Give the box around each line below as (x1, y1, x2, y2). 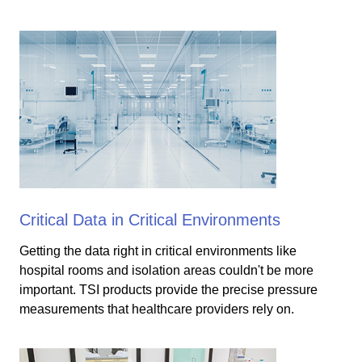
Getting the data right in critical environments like (19, 244, 297, 258)
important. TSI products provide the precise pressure (19, 283, 318, 297)
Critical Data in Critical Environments (19, 211, 280, 229)
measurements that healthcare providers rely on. (19, 302, 294, 316)
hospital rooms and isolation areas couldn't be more (19, 263, 314, 277)
